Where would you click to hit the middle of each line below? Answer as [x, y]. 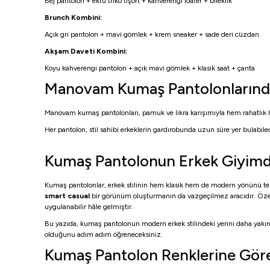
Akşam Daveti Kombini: [86, 51]
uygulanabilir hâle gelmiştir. [89, 207]
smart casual [67, 196]
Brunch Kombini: [73, 17]
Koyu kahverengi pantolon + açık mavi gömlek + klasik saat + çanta [150, 68]
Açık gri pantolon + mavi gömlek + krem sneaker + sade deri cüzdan [152, 34]
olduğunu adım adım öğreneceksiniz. [104, 234]
